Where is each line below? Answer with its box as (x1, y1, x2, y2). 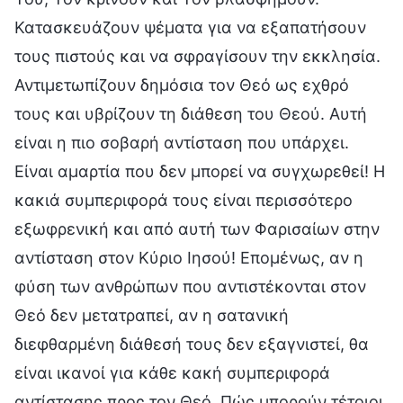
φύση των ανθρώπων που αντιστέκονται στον (14, 276, 366, 296)
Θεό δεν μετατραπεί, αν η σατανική (14, 305, 289, 325)
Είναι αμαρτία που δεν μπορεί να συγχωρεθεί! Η (14, 161, 385, 181)
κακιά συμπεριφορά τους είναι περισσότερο (14, 190, 353, 210)
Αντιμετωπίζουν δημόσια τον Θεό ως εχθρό (14, 75, 349, 94)
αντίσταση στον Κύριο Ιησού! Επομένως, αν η (14, 247, 363, 267)
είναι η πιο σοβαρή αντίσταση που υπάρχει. (14, 132, 349, 152)
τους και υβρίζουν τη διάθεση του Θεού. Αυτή (14, 103, 367, 123)
